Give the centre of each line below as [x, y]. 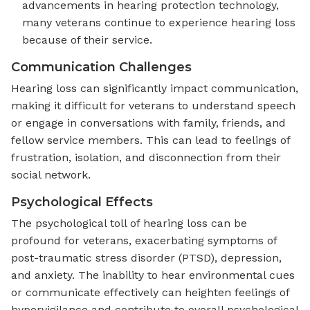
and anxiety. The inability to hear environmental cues [153, 275]
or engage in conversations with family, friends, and [148, 123]
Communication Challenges [101, 67]
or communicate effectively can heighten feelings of [150, 293]
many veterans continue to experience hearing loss [159, 23]
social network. [51, 175]
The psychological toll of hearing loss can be [129, 224]
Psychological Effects [82, 202]
